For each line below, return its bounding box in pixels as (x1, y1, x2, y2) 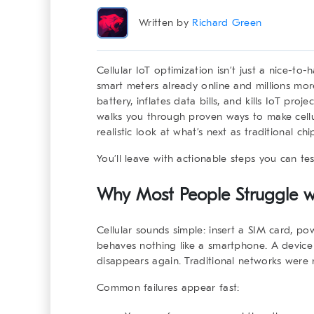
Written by (139, 16, 193, 29)
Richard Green (192, 16, 262, 29)
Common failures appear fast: (97, 281, 240, 294)
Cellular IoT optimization (97, 64, 214, 77)
